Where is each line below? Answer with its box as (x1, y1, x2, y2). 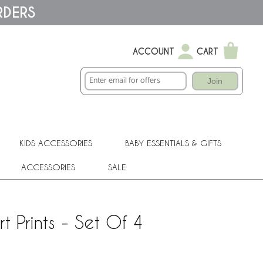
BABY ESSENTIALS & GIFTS (125, 137, 221, 148)
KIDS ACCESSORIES (19, 137, 92, 148)
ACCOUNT (133, 46, 174, 57)
